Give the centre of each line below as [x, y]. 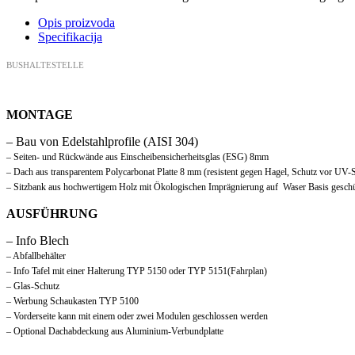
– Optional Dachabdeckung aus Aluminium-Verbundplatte [115, 332]
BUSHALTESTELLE [45, 65]
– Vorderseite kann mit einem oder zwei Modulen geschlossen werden [137, 317]
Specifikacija [70, 37]
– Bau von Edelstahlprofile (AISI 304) [102, 142]
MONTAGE [41, 115]
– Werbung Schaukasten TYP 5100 [73, 302]
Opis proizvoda [76, 23]
